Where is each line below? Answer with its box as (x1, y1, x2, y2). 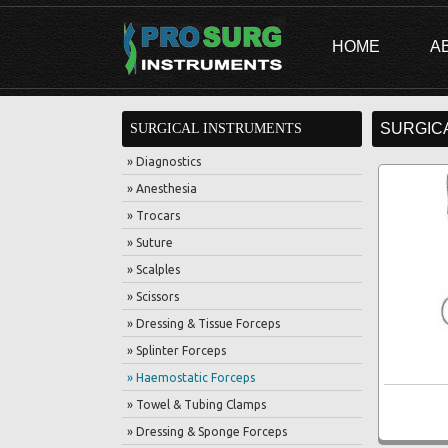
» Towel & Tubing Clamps (127, 398, 266, 411)
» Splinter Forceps (127, 344, 226, 357)
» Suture (127, 236, 173, 249)
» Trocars (127, 209, 180, 222)
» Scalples (127, 263, 180, 276)
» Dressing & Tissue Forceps (127, 317, 280, 330)
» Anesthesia (127, 182, 197, 195)
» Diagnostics (127, 155, 201, 168)
